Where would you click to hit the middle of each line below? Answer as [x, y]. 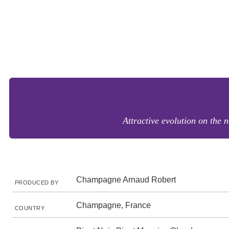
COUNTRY [30, 208]
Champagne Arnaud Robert [126, 180]
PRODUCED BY [37, 182]
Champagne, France [113, 205]
